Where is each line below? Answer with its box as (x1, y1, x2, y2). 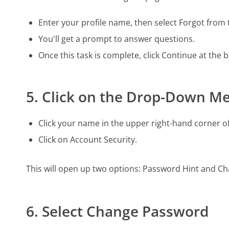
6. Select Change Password (26, 201, 209, 221)
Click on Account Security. (38, 133, 138, 145)
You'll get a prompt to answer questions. (38, 33, 195, 45)
